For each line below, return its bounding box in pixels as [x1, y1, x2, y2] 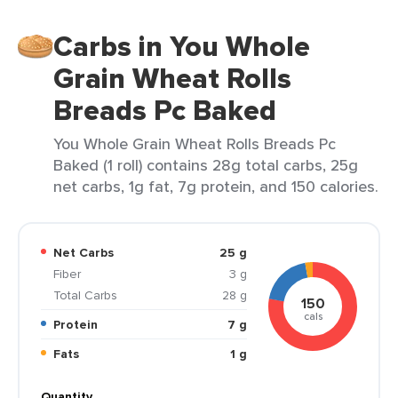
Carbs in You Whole [53, 25, 310, 68]
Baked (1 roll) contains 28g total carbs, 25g [53, 154, 358, 176]
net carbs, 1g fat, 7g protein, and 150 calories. [53, 175, 378, 197]
